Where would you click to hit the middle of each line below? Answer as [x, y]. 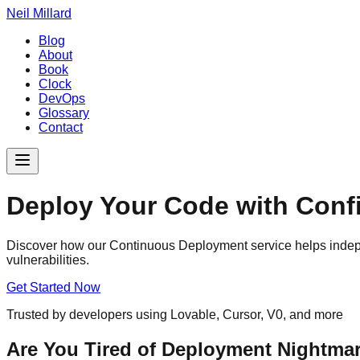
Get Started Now [53, 287]
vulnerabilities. [48, 260]
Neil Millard [39, 13]
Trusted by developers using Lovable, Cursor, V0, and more [175, 314]
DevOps [62, 98]
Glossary [64, 113]
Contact [61, 127]
